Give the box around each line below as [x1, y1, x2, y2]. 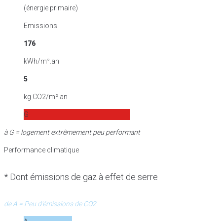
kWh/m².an [24, 57, 59, 65]
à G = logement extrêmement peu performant [4, 128, 140, 136]
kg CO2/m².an [24, 92, 68, 101]
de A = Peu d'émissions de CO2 [4, 199, 96, 208]
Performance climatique [4, 146, 79, 154]
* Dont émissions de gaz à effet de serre [4, 171, 158, 182]
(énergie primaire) [24, 3, 78, 12]
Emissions [24, 21, 57, 30]
